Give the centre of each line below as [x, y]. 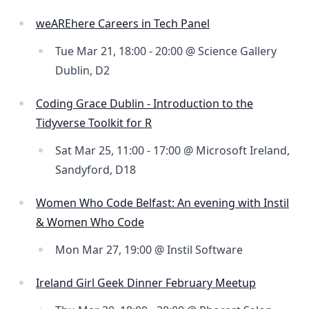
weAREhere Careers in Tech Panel [123, 24]
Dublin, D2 [82, 71]
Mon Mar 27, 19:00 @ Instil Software [149, 250]
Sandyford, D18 [96, 170]
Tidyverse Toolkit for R [94, 123]
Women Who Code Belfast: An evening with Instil [162, 203]
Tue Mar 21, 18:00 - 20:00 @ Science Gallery [166, 51]
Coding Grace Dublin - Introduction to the [144, 104]
